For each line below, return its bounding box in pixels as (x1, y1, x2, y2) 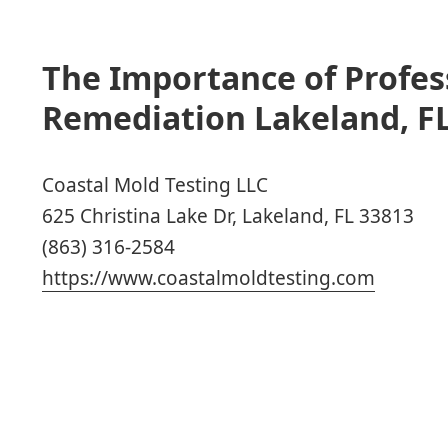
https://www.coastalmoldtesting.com (42, 265, 376, 292)
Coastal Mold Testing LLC (42, 172, 269, 199)
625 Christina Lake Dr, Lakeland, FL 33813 (42, 203, 415, 230)
